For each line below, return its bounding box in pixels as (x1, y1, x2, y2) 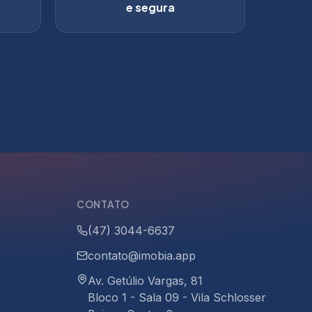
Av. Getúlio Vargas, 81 (88, 274, 203, 288)
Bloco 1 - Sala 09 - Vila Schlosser (88, 290, 266, 304)
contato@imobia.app (88, 249, 196, 263)
